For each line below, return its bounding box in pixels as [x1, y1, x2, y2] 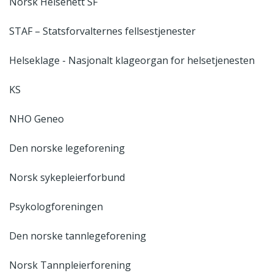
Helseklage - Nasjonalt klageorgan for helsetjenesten [9, 53, 255, 67]
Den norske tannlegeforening [9, 229, 146, 243]
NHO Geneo [9, 112, 64, 126]
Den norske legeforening [9, 141, 125, 155]
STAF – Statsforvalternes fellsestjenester [9, 24, 196, 38]
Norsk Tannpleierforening [9, 258, 131, 272]
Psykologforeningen [9, 199, 103, 213]
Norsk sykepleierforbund [9, 170, 125, 184]
